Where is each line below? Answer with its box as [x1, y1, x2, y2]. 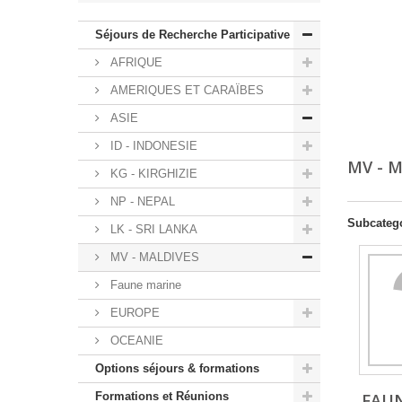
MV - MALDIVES [107, 250, 199, 265]
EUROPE [107, 306, 160, 320]
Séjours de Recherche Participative [95, 28, 290, 42]
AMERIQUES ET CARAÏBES [107, 83, 264, 98]
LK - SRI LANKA [107, 223, 197, 237]
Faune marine [107, 278, 181, 293]
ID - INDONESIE [107, 139, 197, 153]
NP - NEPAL [107, 195, 175, 209]
